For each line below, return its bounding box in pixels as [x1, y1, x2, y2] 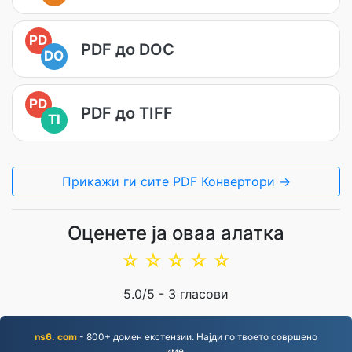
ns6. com [35, 331, 77, 343]
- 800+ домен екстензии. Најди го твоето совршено [77, 331, 317, 343]
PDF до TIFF [81, 103, 173, 123]
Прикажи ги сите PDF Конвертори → [61, 174, 291, 189]
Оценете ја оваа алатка [68, 222, 284, 244]
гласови [176, 286, 229, 302]
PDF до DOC [81, 39, 174, 59]
